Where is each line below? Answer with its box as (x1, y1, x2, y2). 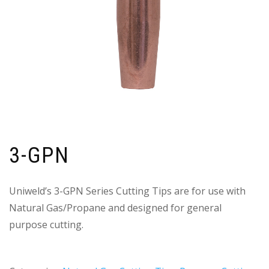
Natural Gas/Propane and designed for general (9, 201, 222, 215)
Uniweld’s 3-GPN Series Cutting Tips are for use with (9, 184, 246, 198)
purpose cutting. (9, 218, 83, 232)
